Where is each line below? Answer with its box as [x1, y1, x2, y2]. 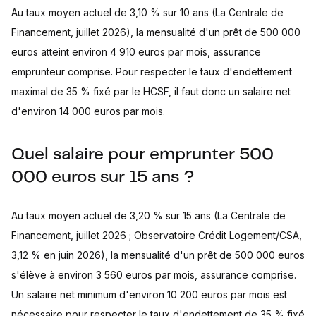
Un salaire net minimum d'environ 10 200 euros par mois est [11, 288, 287, 300]
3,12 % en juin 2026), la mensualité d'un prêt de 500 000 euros [11, 249, 305, 261]
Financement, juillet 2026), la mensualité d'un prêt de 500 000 [11, 26, 300, 38]
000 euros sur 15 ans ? [11, 169, 195, 186]
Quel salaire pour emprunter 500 [11, 147, 274, 163]
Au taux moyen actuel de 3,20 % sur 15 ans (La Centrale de [11, 209, 286, 221]
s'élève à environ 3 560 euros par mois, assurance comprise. [11, 269, 296, 281]
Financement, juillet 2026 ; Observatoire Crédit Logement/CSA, [11, 229, 302, 241]
